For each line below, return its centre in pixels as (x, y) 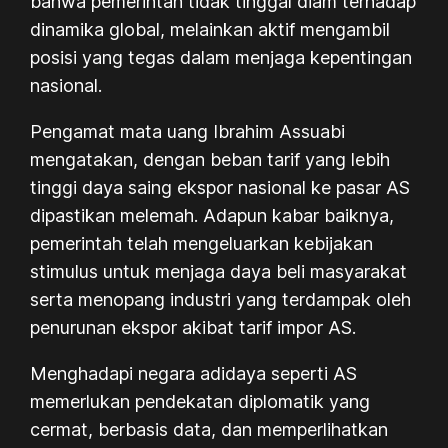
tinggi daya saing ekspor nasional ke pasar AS (220, 187)
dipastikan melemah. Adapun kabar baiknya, (212, 215)
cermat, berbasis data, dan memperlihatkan (209, 429)
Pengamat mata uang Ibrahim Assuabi (188, 131)
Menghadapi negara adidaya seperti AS (194, 373)
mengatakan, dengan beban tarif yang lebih (210, 159)
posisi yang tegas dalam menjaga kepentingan (221, 57)
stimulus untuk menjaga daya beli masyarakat (219, 271)
